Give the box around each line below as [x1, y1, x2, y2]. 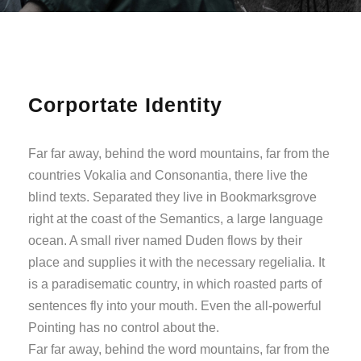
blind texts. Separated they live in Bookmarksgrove [28, 189, 317, 204]
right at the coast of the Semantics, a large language [28, 211, 323, 226]
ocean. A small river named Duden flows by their [28, 233, 302, 247]
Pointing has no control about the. [28, 320, 219, 334]
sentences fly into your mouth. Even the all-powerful [28, 298, 322, 313]
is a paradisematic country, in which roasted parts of [28, 276, 322, 291]
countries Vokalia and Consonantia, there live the [28, 168, 308, 182]
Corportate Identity [28, 93, 222, 116]
